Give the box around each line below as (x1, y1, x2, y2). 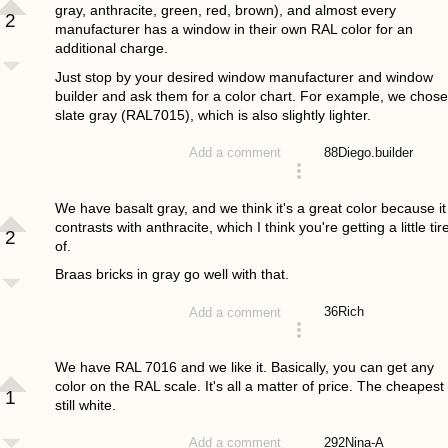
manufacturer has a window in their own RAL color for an (54, 20, 413, 37)
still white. (54, 397, 116, 414)
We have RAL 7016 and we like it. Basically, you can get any (54, 359, 434, 376)
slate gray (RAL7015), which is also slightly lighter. (54, 106, 371, 123)
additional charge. (54, 39, 168, 56)
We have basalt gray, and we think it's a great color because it (54, 199, 446, 216)
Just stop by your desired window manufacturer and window (54, 68, 433, 85)
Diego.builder (338, 144, 414, 160)
